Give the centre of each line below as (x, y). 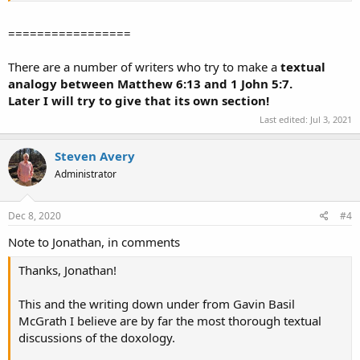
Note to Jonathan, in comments (94, 241)
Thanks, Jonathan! (67, 270)
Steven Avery (95, 156)
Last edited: (285, 120)
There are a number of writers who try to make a (144, 66)
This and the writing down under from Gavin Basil (157, 304)
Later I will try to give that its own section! (139, 100)
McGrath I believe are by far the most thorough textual (170, 321)
